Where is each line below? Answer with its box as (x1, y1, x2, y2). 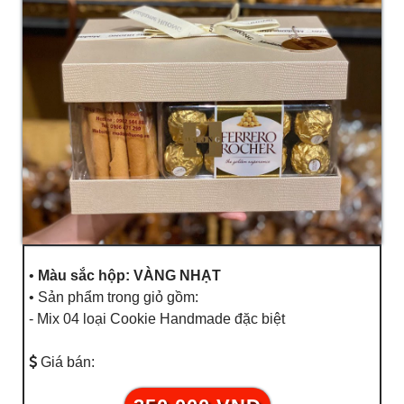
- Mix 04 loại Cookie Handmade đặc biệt (29, 311, 285, 327)
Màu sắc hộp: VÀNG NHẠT (38, 268, 221, 284)
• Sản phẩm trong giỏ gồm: (29, 289, 198, 306)
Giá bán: (37, 354, 95, 371)
